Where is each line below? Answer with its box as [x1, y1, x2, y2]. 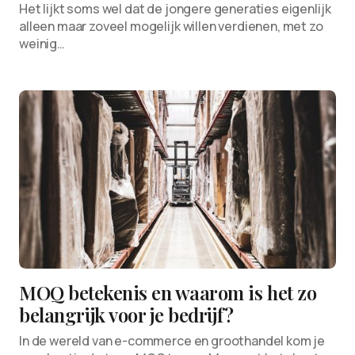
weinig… [19, 35, 65, 52]
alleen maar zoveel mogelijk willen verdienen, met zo [19, 17, 323, 35]
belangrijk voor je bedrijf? [19, 302, 235, 327]
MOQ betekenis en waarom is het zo [19, 280, 317, 305]
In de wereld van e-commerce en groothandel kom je [19, 332, 326, 349]
